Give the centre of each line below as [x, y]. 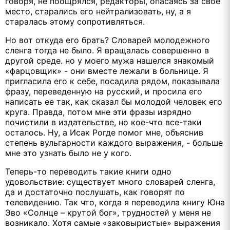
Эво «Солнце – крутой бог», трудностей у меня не [108, 212]
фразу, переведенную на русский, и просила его [104, 91]
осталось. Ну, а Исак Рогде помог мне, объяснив [104, 132]
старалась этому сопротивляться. [75, 21]
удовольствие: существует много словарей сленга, [110, 181]
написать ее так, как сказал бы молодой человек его [114, 101]
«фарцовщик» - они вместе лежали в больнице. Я [107, 71]
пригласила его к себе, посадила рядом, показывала [112, 81]
